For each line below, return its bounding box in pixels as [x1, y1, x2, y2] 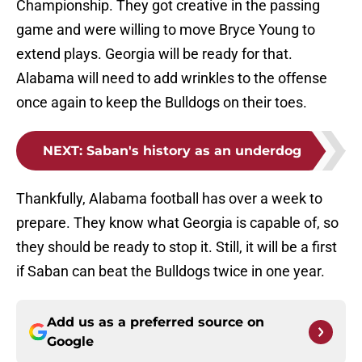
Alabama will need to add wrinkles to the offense [16, 69, 327, 87]
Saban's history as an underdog [86, 143, 301, 159]
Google [47, 334, 94, 350]
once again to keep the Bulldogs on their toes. [16, 94, 307, 112]
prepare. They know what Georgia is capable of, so [16, 214, 339, 232]
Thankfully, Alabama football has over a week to [16, 190, 322, 208]
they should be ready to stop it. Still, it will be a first [16, 238, 337, 256]
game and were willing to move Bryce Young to [16, 21, 315, 39]
